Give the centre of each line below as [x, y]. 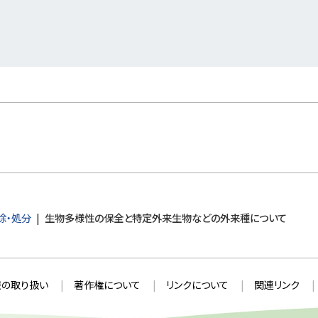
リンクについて [197, 284]
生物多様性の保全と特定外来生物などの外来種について [165, 218]
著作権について [107, 284]
